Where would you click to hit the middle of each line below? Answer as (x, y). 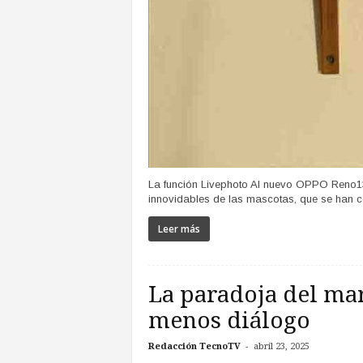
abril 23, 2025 (281, 347)
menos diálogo (229, 321)
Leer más (179, 229)
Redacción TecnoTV (194, 347)
